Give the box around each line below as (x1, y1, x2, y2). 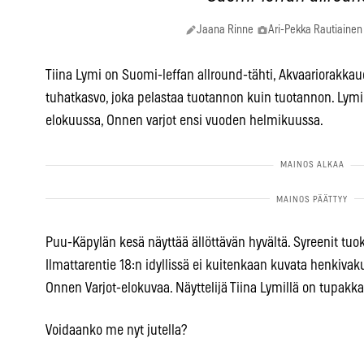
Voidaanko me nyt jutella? (45, 323, 187, 339)
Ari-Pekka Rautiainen (267, 24, 362, 37)
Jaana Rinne (196, 24, 253, 37)
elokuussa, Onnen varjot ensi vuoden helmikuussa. (45, 114, 323, 129)
